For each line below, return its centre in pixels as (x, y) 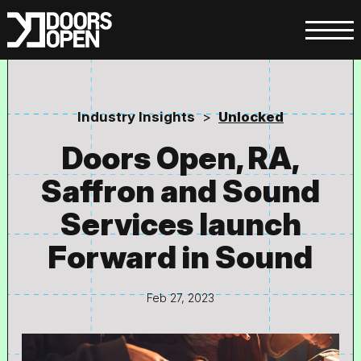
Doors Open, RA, (180, 158)
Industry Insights (136, 117)
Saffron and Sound (180, 191)
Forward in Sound (180, 257)
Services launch (180, 224)
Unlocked (251, 117)
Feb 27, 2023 (180, 298)
